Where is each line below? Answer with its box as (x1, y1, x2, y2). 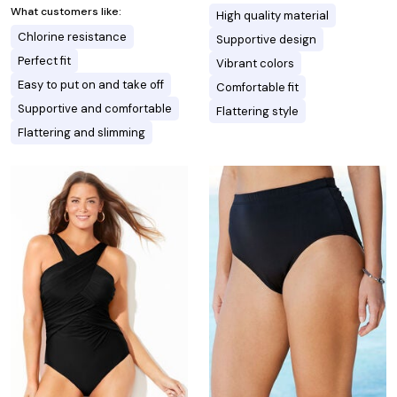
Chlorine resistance (18, 28, 127, 44)
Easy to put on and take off (18, 76, 164, 92)
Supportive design (216, 31, 316, 47)
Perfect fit (18, 52, 71, 68)
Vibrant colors (216, 55, 294, 71)
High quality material (216, 7, 329, 23)
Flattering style (216, 103, 299, 119)
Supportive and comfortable (18, 100, 172, 116)
